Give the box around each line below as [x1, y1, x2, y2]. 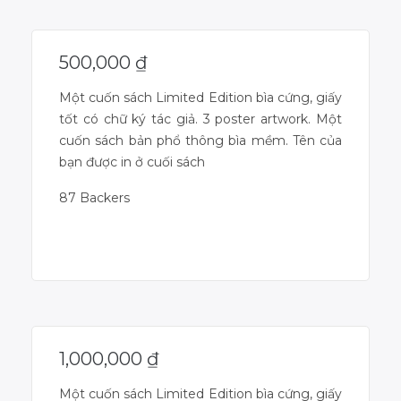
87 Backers [59, 189, 130, 206]
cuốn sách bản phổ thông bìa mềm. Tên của [59, 132, 342, 149]
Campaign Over [151, 246, 250, 263]
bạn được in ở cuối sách [59, 153, 205, 170]
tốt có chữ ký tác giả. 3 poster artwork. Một [59, 110, 342, 127]
